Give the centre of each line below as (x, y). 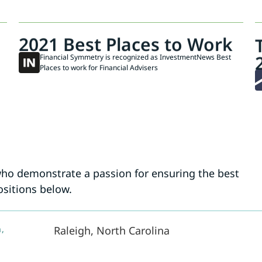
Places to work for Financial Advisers (99, 68)
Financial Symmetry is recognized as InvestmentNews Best (136, 57)
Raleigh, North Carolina (111, 231)
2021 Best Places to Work (126, 43)
